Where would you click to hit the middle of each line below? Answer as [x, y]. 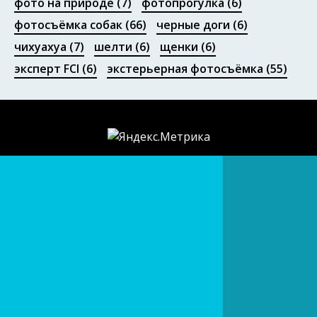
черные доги [193, 24]
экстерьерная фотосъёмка [185, 68]
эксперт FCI [47, 68]
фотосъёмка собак [68, 24]
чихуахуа [40, 46]
